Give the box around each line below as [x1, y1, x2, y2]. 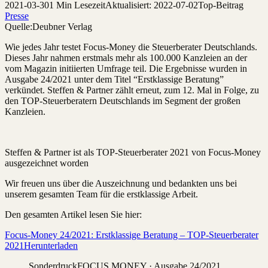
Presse [5, 11, 29, 22]
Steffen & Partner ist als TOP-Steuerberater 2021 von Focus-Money [5, 147, 261, 158]
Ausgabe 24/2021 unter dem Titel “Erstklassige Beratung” [5, 74, 224, 85]
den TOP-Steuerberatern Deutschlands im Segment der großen [5, 96, 240, 106]
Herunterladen [24, 240, 78, 251]
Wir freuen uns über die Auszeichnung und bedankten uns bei [5, 178, 237, 189]
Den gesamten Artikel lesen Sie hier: [5, 209, 142, 220]
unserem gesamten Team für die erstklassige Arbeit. [5, 189, 198, 200]
